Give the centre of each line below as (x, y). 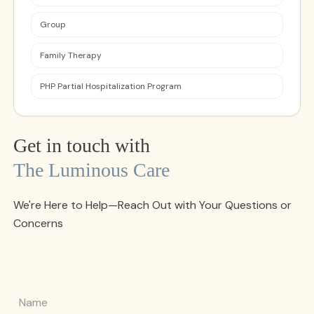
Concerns (38, 223)
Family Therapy (70, 55)
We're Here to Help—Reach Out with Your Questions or (152, 205)
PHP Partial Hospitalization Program (110, 86)
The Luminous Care (91, 170)
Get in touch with (81, 145)
